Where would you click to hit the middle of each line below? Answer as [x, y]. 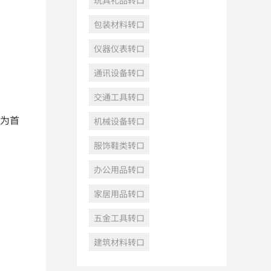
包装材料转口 [119, 24]
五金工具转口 [119, 218]
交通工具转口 [119, 97]
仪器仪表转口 [119, 48]
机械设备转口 [119, 121]
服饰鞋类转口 [119, 145]
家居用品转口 [119, 194]
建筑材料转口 [119, 242]
